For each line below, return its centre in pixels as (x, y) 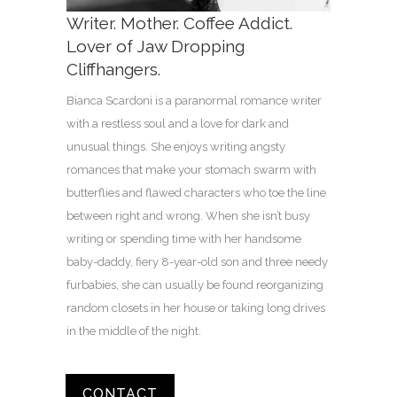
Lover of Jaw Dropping (156, 47)
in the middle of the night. (134, 331)
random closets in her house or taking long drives (196, 308)
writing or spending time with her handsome (184, 239)
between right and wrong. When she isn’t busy (188, 216)
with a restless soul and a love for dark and (178, 124)
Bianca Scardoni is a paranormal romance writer (194, 101)
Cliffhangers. (113, 70)
